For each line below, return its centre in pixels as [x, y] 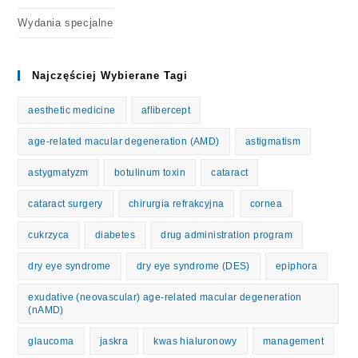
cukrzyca [49, 235]
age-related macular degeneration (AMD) [124, 141]
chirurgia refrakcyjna [177, 204]
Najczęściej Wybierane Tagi [110, 76]
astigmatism [273, 141]
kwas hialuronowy [195, 341]
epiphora [297, 266]
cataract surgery [66, 204]
